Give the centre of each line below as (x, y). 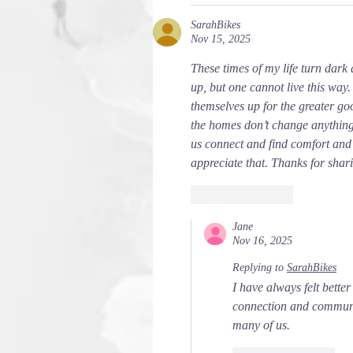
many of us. (261, 325)
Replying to (258, 268)
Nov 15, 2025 (221, 39)
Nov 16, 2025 (262, 241)
